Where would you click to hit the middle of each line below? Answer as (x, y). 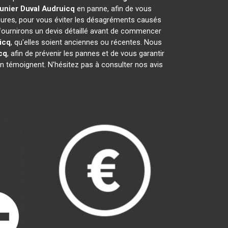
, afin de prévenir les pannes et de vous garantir (85, 53)
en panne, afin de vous (113, 9)
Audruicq (58, 9)
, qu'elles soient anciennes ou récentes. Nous (86, 42)
